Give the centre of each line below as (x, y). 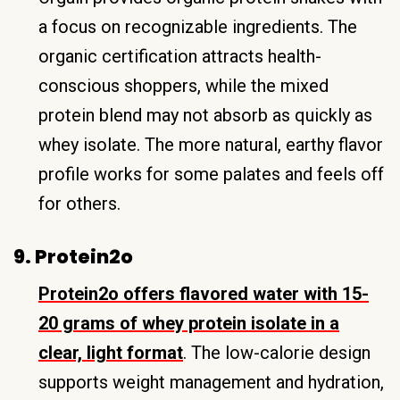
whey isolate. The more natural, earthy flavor (211, 144)
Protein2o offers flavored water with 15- (204, 293)
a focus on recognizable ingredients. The (198, 26)
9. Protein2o (73, 256)
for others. (79, 203)
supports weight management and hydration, (211, 382)
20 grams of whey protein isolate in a (189, 323)
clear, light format (111, 352)
